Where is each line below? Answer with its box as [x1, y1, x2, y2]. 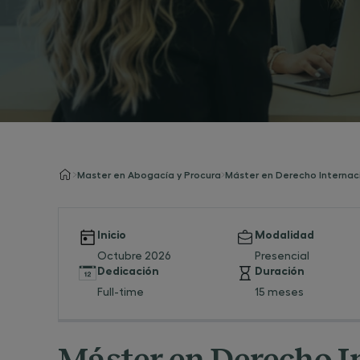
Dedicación [97, 263, 159, 276]
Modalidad [254, 227, 314, 240]
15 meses [254, 284, 304, 297]
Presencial [254, 248, 309, 261]
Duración [254, 263, 305, 276]
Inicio [97, 227, 126, 240]
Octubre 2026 [97, 248, 171, 261]
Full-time [97, 284, 144, 297]
